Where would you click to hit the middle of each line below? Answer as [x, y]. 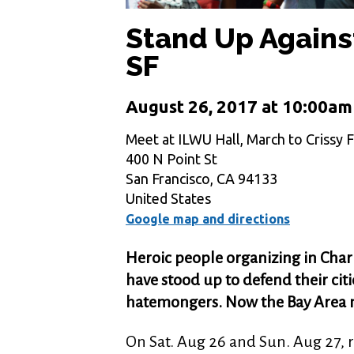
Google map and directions [208, 218]
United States [168, 198]
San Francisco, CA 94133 [201, 178]
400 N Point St [171, 158]
